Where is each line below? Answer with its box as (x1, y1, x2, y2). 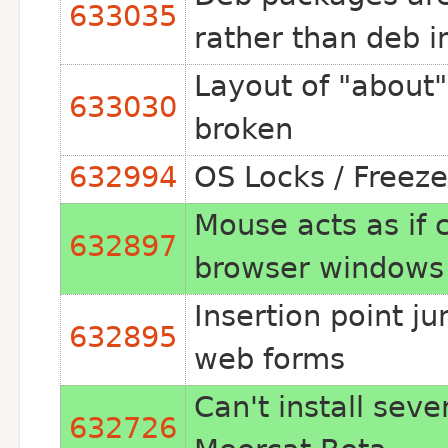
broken (194, 112, 293, 146)
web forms (194, 342, 345, 376)
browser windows (194, 251, 444, 285)
